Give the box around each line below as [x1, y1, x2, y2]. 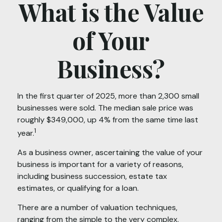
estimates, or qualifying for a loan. [17, 183, 139, 194]
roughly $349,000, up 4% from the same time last [17, 114, 198, 125]
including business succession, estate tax [17, 171, 167, 182]
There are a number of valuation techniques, [17, 202, 177, 213]
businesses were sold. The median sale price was [17, 103, 193, 113]
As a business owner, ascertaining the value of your [17, 147, 203, 158]
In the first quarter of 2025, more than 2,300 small [17, 91, 199, 101]
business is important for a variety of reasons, [17, 159, 183, 170]
